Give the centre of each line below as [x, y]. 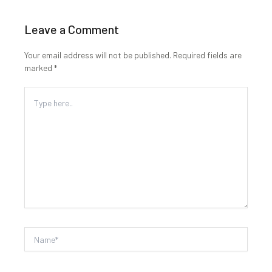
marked [39, 68]
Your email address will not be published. [98, 55]
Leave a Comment [72, 29]
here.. [36, 124]
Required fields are [207, 55]
